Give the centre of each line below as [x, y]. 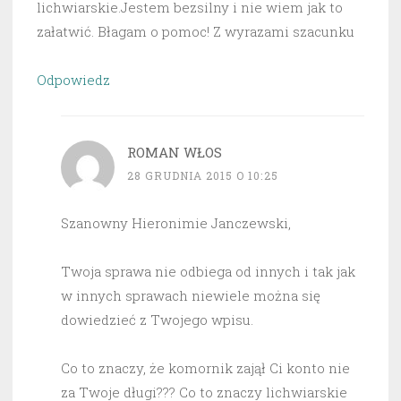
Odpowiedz [73, 80]
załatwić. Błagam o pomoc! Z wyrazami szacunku [196, 32]
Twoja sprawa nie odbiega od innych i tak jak [208, 272]
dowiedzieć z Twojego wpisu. [157, 320]
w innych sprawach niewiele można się [191, 296]
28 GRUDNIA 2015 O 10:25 [203, 176]
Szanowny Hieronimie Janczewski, [176, 223]
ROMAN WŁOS [175, 153]
